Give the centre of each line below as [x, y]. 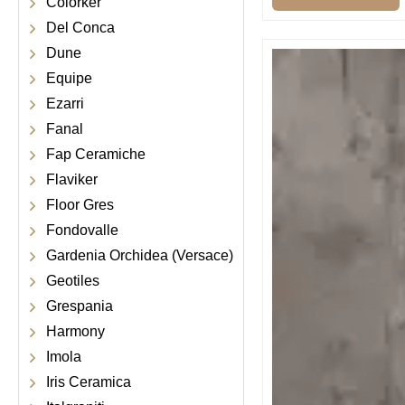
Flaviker [72, 179]
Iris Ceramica [89, 382]
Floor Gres [80, 205]
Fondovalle [82, 230]
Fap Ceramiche [96, 154]
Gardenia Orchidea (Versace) [140, 255]
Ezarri [65, 104]
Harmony [75, 331]
